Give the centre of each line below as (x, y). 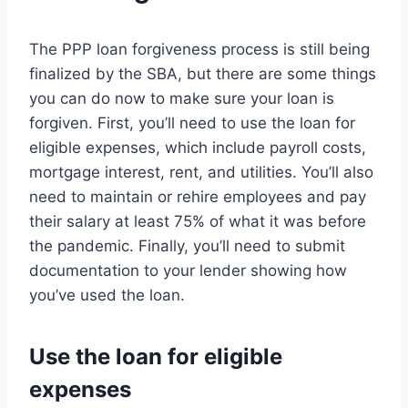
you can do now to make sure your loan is (182, 99)
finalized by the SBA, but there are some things (203, 74)
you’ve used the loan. (107, 296)
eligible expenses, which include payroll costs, (198, 148)
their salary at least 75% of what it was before (198, 222)
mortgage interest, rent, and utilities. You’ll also (201, 173)
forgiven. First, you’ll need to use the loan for (192, 123)
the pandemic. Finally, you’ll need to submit (187, 246)
